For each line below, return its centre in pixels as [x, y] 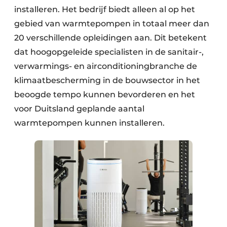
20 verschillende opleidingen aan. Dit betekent [110, 37]
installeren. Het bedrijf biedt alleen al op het [105, 9]
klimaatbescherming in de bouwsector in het [107, 80]
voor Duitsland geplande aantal [79, 108]
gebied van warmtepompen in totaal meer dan [112, 23]
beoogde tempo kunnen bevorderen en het [105, 94]
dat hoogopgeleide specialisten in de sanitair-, [109, 52]
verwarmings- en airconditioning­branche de [106, 66]
